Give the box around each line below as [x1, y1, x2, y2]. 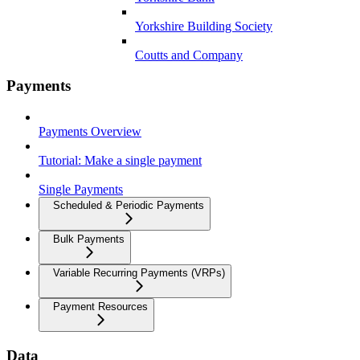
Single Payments [39, 182, 123, 197]
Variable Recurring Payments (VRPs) [53, 267, 225, 280]
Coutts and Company [135, 47, 243, 62]
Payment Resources [53, 301, 148, 313]
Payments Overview [39, 125, 141, 139]
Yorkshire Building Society [135, 18, 272, 33]
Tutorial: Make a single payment [39, 153, 202, 168]
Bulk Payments [53, 233, 125, 246]
